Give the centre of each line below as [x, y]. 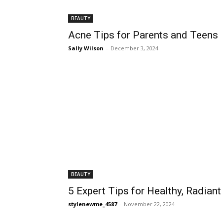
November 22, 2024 [149, 204]
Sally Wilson [86, 48]
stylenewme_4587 [92, 204]
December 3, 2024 [134, 48]
